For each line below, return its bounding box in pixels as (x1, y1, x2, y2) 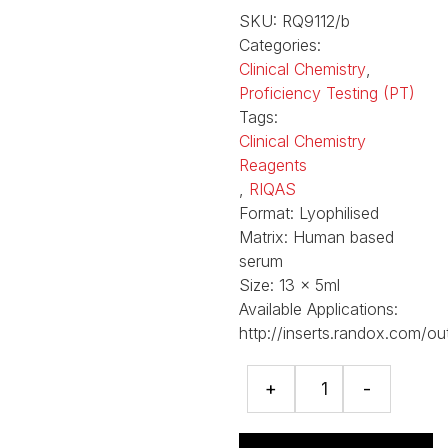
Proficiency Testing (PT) (239, 82, 415, 103)
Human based (293, 226, 394, 247)
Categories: (239, 34, 321, 55)
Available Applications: (239, 298, 398, 319)
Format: (239, 202, 299, 223)
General (294, 389, 354, 410)
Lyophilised (299, 202, 379, 223)
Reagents (239, 154, 307, 175)
